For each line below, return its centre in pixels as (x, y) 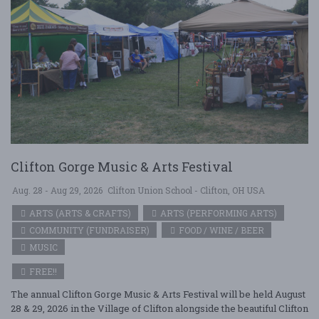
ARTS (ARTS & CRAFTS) (79, 213)
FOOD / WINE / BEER (220, 230)
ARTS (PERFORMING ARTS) (218, 213)
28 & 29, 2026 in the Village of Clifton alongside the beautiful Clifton (159, 308)
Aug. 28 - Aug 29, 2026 (57, 190)
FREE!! (42, 271)
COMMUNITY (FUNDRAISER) (88, 230)
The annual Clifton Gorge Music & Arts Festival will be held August (158, 294)
